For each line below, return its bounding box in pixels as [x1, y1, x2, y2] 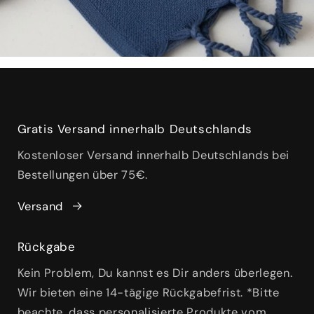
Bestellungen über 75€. [17, 168, 149, 183]
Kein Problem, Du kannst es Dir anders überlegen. [17, 266, 293, 281]
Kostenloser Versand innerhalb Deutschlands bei [17, 148, 289, 163]
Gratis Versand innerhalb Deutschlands [17, 121, 252, 137]
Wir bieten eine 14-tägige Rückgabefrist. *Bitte [17, 285, 280, 301]
